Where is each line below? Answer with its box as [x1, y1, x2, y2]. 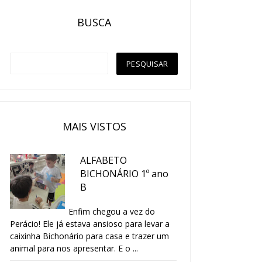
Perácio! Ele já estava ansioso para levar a [10, 218, 170, 230]
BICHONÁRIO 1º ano [80, 167, 168, 180]
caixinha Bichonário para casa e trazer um [10, 230, 169, 242]
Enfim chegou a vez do [68, 206, 155, 218]
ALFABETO [80, 153, 127, 167]
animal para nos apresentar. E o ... [10, 243, 138, 254]
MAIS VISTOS [62, 119, 126, 133]
